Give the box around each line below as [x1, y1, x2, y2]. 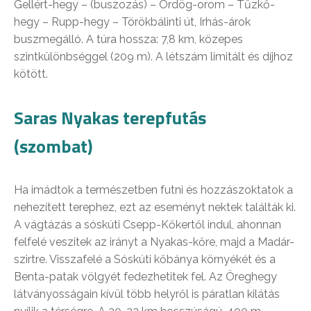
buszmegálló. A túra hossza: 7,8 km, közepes [14, 32, 243, 46]
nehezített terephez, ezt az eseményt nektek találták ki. [14, 200, 296, 214]
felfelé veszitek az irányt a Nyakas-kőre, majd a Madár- [14, 235, 294, 249]
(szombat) [14, 132, 93, 160]
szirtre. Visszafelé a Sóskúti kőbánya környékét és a [14, 252, 276, 266]
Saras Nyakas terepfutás [14, 103, 206, 131]
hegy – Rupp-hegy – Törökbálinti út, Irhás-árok [14, 15, 251, 28]
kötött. [14, 67, 48, 81]
